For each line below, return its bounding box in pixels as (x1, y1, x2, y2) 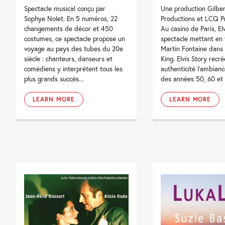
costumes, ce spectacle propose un (24, 34, 126, 43)
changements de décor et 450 (24, 24, 114, 33)
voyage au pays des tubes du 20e (24, 44, 124, 53)
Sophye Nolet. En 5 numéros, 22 (24, 14, 118, 23)
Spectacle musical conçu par (24, 4, 106, 13)
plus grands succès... (24, 74, 84, 83)
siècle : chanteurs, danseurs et (24, 54, 113, 63)
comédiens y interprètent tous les (24, 64, 123, 73)
